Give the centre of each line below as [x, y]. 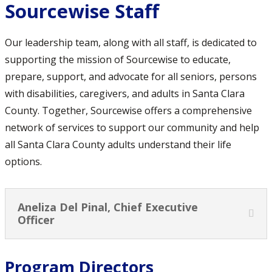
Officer [36, 219]
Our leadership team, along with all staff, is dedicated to [131, 42]
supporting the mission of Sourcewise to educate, [118, 59]
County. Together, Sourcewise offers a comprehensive [128, 110]
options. [23, 161]
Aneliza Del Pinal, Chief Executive [108, 207]
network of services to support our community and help [132, 127]
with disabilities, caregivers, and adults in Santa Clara [125, 93]
